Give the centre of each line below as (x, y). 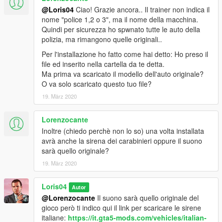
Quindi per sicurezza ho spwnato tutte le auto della (121, 29)
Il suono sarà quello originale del (147, 197)
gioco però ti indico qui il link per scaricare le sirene (121, 207)
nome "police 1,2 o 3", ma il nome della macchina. (120, 19)
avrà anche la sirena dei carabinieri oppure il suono (122, 140)
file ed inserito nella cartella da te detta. (103, 64)
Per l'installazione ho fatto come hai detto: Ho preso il (125, 54)
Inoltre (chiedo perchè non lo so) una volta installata (123, 131)
